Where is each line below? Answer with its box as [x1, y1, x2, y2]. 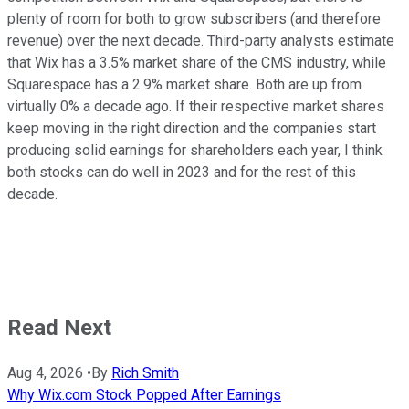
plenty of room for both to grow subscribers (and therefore [7, 9, 381, 27]
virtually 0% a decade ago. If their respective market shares [7, 97, 384, 115]
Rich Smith [111, 363, 179, 382]
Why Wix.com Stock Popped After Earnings [7, 385, 281, 404]
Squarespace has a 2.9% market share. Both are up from [7, 75, 362, 93]
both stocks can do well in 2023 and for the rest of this [7, 163, 356, 181]
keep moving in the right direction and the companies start [7, 119, 376, 137]
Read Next [7, 314, 111, 341]
